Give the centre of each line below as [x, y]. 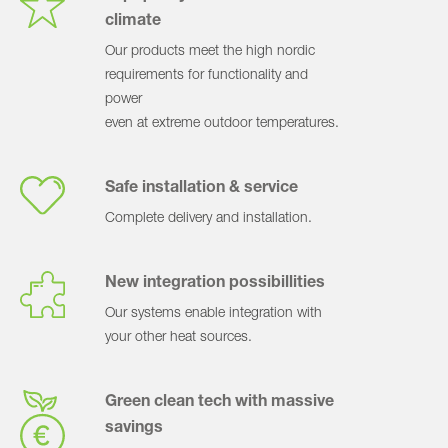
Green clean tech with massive [219, 403]
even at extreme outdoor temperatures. [222, 124]
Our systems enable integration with [213, 314]
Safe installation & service [201, 189]
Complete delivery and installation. [208, 219]
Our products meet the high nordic [210, 52]
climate [133, 22]
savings [134, 429]
